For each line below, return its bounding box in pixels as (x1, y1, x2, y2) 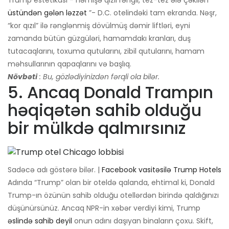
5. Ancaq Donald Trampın (8, 81, 213, 104)
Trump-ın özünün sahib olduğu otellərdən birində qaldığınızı (8, 190, 219, 201)
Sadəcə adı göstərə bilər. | (8, 165, 102, 175)
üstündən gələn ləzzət (8, 8, 87, 18)
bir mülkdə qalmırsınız (8, 117, 186, 140)
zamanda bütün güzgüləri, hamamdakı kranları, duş (8, 33, 191, 44)
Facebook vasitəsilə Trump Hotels (102, 165, 221, 175)
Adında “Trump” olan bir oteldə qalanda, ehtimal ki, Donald (8, 177, 215, 188)
